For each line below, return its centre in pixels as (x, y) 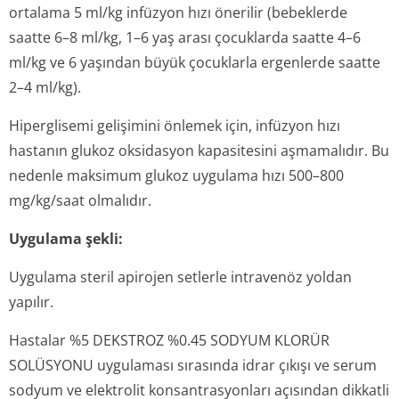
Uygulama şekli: (66, 239)
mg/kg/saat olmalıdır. (80, 200)
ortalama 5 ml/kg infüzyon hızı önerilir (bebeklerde (178, 12)
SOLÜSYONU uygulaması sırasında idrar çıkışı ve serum (193, 365)
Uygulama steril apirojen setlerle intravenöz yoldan (180, 277)
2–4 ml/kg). (45, 87)
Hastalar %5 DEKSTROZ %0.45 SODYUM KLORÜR (169, 340)
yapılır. (31, 302)
